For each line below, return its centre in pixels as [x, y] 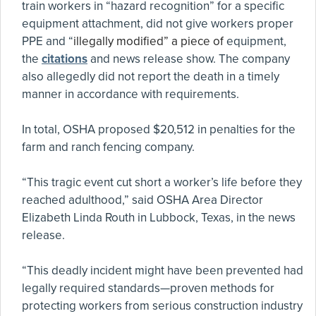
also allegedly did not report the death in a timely [151, 77]
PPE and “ [48, 41]
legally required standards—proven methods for [148, 288]
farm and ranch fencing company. [108, 147]
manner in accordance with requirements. [130, 94]
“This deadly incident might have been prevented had [163, 271]
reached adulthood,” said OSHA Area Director [142, 200]
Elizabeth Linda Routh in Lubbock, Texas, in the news [159, 218]
